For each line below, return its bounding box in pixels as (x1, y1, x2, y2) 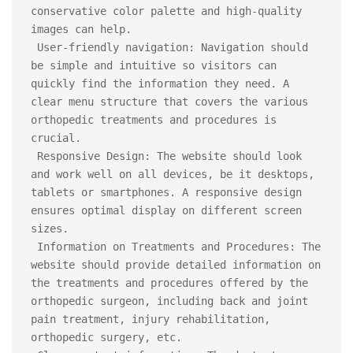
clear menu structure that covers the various (31, 95, 308, 108)
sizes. (31, 222, 69, 235)
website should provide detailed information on (31, 258, 321, 271)
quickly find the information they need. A (31, 77, 289, 90)
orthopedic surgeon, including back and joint (31, 295, 308, 307)
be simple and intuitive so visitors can (31, 59, 277, 72)
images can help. (31, 23, 132, 35)
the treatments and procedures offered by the (31, 277, 308, 289)
